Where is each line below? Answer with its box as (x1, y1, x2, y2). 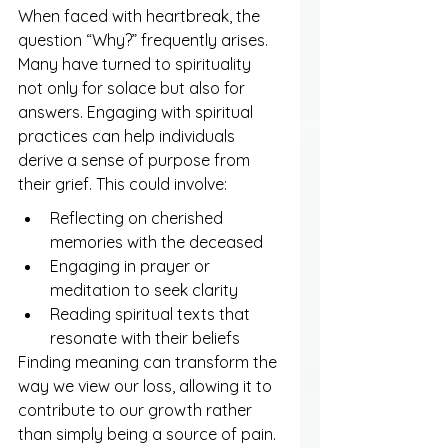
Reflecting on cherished (50, 207, 227, 228)
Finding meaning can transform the (18, 351, 281, 372)
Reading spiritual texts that (50, 303, 254, 324)
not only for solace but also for (18, 77, 249, 98)
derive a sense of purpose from (18, 149, 254, 170)
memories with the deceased (50, 231, 263, 252)
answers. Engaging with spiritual (18, 101, 257, 122)
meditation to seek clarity (50, 279, 238, 300)
